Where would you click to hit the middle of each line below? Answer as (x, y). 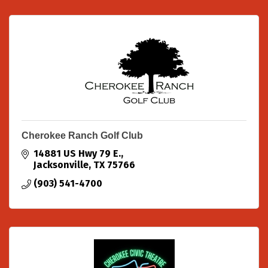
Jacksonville (61, 165)
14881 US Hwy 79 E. (77, 154)
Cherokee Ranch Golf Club (82, 136)
